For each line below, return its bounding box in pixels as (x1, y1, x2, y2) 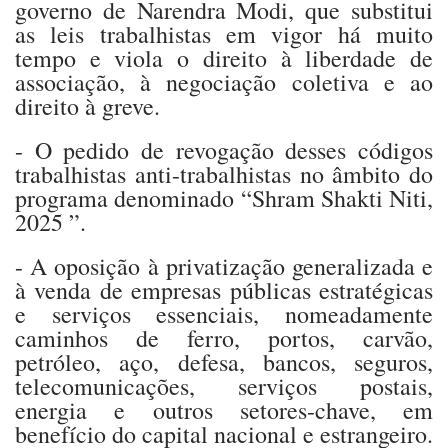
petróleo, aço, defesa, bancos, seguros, (15, 345, 433, 378)
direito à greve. (15, 89, 160, 122)
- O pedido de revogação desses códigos (15, 133, 433, 166)
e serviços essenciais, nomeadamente (15, 297, 433, 330)
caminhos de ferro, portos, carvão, (15, 321, 433, 354)
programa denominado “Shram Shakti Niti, (15, 181, 433, 214)
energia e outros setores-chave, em (15, 393, 433, 426)
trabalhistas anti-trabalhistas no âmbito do (15, 157, 433, 190)
